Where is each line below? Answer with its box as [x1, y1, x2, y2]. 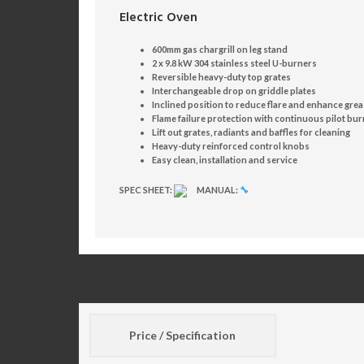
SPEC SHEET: [119, 184, 172, 195]
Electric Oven [119, 8, 197, 28]
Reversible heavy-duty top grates [152, 71, 291, 82]
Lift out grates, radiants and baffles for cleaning [152, 127, 350, 137]
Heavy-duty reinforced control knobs [152, 141, 310, 151]
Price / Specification [129, 328, 236, 343]
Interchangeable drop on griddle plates [152, 85, 316, 96]
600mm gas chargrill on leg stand [152, 44, 288, 54]
